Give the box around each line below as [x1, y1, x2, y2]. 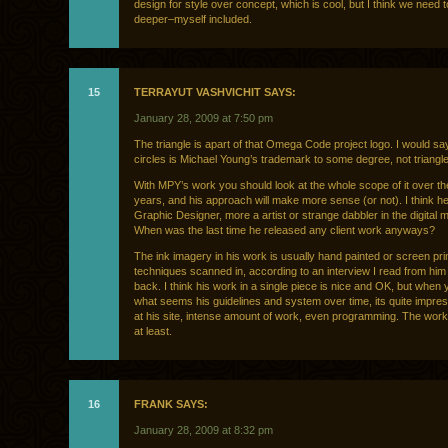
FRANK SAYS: [134, 398, 208, 411]
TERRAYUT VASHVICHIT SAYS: [134, 86, 296, 99]
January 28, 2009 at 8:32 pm [134, 424, 273, 437]
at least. [134, 325, 172, 338]
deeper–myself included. [134, 13, 252, 26]
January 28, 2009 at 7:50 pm [134, 112, 273, 125]
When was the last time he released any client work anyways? [134, 224, 435, 237]
